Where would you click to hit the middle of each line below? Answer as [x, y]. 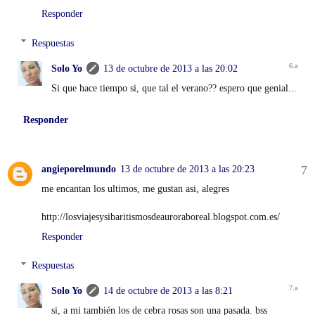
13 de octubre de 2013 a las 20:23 [187, 168]
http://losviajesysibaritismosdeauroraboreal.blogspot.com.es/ [161, 216]
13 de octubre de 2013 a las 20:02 [171, 68]
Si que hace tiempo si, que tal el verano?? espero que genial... [174, 88]
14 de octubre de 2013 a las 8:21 [168, 291]
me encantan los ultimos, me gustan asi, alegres [135, 188]
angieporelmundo [79, 168]
